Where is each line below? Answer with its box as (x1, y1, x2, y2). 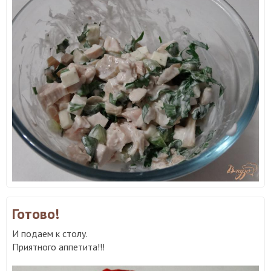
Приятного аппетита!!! (12, 241, 105, 253)
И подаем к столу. (12, 227, 88, 240)
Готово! (12, 204, 59, 223)
